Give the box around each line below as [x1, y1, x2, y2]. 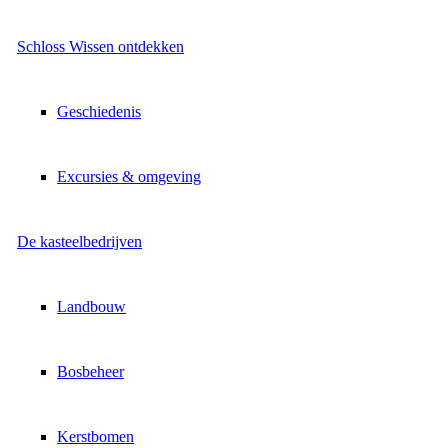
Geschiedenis [57, 103, 141, 120]
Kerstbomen [57, 428, 134, 445]
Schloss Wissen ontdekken [17, 38, 184, 55]
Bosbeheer [57, 363, 124, 380]
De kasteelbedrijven [17, 233, 142, 250]
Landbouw [57, 298, 126, 315]
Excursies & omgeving [57, 168, 201, 185]
